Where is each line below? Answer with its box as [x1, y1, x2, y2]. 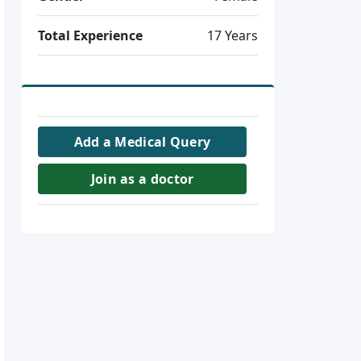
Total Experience [38, 27, 143, 44]
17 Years [206, 27, 258, 44]
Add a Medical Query [73, 133, 211, 151]
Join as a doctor [90, 170, 194, 188]
